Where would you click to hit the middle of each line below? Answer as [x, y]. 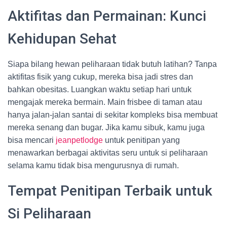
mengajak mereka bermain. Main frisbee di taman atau [105, 102]
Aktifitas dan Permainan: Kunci [107, 16]
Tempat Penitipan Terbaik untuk [110, 191]
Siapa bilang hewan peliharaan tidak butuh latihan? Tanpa [112, 64]
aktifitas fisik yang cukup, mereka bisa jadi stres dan [100, 77]
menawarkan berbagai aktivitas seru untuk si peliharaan [108, 153]
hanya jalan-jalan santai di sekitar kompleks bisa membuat [112, 115]
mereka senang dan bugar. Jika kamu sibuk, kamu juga [106, 127]
